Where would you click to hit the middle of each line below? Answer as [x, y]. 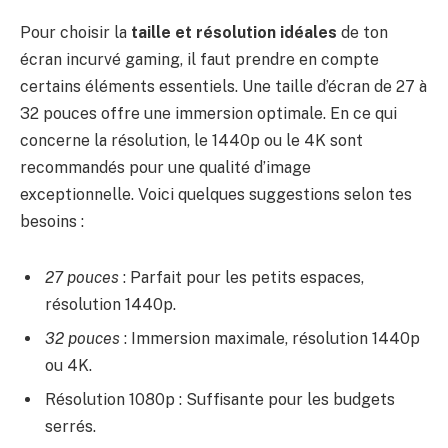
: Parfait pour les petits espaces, [241, 277]
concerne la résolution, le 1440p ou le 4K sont [191, 140]
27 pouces [82, 277]
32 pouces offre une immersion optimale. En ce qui [208, 113]
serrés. [70, 426]
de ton [362, 32]
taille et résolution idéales [234, 32]
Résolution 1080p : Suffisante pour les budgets [220, 399]
